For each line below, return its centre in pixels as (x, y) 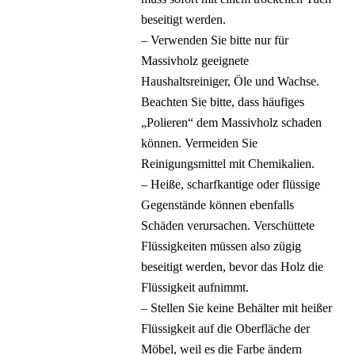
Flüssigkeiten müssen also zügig (221, 246)
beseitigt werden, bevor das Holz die (233, 267)
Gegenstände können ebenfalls (218, 205)
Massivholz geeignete (195, 61)
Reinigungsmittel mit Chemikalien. (228, 164)
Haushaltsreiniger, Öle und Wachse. (231, 81)
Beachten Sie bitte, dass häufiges (223, 102)
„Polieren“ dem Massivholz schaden (232, 122)
